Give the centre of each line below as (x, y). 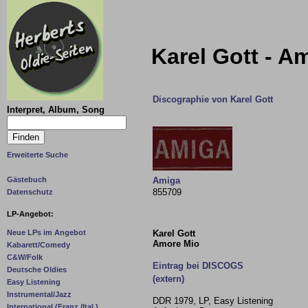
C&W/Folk (25, 257)
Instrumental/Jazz (39, 295)
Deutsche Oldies (37, 270)
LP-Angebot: (30, 214)
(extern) (168, 279)
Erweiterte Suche (37, 155)
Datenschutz (30, 192)
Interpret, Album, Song (56, 110)
